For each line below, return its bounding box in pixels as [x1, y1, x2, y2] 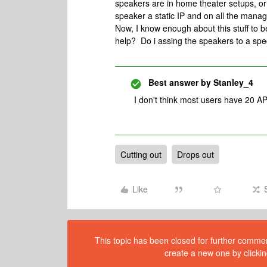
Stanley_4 [211, 76, 253, 88]
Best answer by [148, 76, 211, 88]
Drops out [177, 148, 214, 160]
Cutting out [120, 148, 162, 160]
